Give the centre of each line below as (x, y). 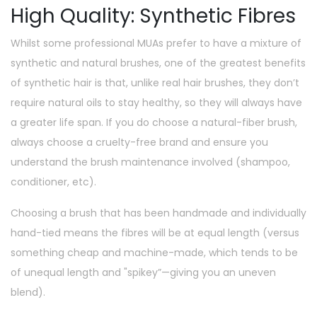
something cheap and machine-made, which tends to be (154, 252)
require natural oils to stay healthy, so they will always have (156, 102)
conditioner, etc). (53, 181)
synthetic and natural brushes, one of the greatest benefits (158, 63)
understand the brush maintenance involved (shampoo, (150, 162)
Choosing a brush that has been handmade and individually (158, 213)
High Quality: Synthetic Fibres (153, 16)
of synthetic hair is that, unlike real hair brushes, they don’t (155, 82)
